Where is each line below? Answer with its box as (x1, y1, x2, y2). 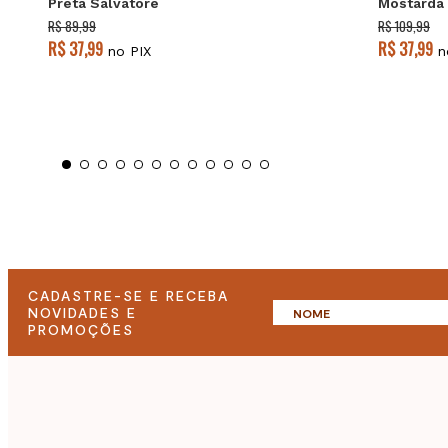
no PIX (103, 43, 151, 60)
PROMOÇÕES (28, 321, 134, 339)
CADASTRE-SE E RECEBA (28, 287, 229, 305)
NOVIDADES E (28, 304, 137, 322)
